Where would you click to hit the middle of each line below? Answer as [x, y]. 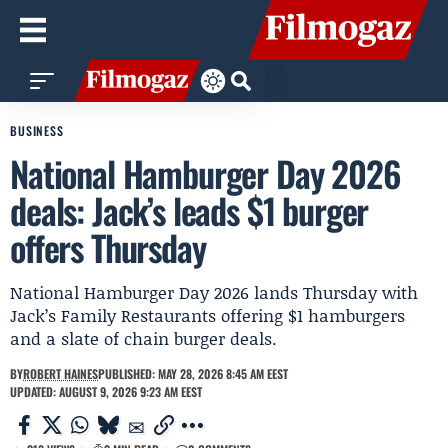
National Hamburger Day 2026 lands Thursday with [214, 292]
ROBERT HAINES [60, 373]
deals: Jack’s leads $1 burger [189, 210]
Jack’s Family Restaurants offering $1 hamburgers [207, 315]
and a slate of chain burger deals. [143, 338]
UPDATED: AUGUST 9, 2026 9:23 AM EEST [106, 391]
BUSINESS [37, 130]
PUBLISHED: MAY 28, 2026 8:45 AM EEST [193, 373]
